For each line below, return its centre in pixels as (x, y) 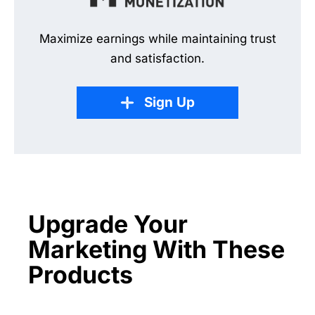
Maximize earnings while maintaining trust (157, 39)
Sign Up (169, 102)
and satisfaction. (157, 58)
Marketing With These (156, 249)
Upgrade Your (108, 224)
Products (81, 275)
